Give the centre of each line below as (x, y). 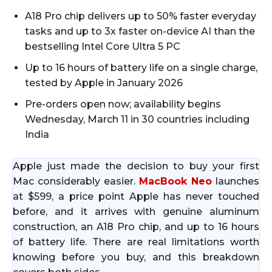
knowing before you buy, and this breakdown (136, 257)
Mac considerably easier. (76, 181)
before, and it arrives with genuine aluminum (136, 211)
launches (236, 181)
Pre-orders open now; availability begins (123, 104)
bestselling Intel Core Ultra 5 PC (103, 46)
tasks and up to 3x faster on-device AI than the (140, 31)
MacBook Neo (175, 181)
